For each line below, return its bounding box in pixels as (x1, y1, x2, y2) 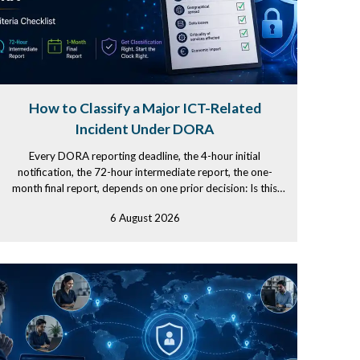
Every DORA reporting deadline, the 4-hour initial (29, 149, 260, 162)
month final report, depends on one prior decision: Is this (12, 182, 277, 194)
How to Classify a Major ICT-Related (28, 100, 261, 117)
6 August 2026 (109, 211, 180, 224)
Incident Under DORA (75, 121, 215, 137)
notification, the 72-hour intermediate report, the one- (17, 166, 272, 178)
